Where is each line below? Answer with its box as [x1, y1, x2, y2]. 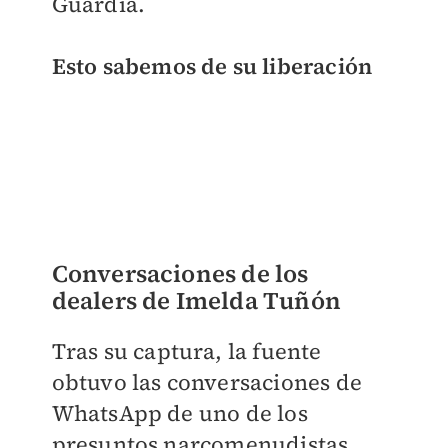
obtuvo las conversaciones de [51, 366, 363, 397]
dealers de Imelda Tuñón [51, 283, 342, 317]
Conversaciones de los [51, 256, 309, 290]
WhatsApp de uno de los [51, 397, 308, 428]
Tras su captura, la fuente [51, 335, 322, 366]
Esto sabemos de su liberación [51, 51, 373, 82]
